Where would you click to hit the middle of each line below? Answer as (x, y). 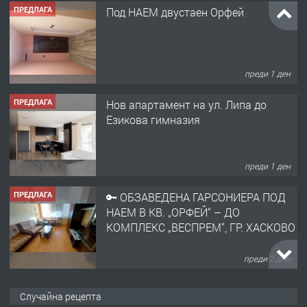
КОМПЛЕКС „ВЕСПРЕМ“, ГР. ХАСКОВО (201, 228)
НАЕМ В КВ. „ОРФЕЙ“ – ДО (173, 212)
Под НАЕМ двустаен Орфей (175, 12)
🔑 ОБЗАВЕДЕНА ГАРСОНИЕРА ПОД (196, 197)
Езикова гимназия (153, 120)
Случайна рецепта (61, 297)
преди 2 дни (268, 258)
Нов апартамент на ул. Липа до (186, 105)
